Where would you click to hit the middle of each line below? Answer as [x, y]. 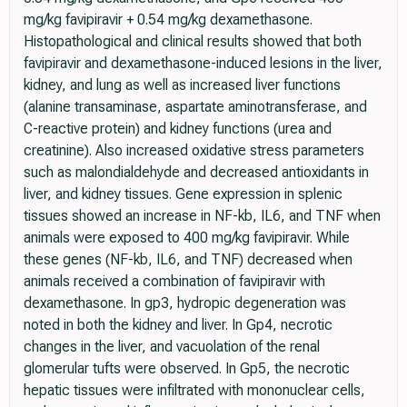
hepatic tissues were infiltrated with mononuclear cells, [194, 391]
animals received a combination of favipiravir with [174, 282]
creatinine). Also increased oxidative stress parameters [194, 151]
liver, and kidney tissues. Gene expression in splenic [183, 194]
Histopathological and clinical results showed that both [193, 42]
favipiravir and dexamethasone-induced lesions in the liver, [203, 64]
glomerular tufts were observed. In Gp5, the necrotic [187, 369]
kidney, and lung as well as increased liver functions [182, 85]
